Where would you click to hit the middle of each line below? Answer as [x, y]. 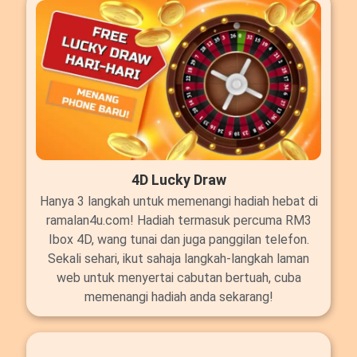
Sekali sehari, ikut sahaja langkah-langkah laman [178, 259]
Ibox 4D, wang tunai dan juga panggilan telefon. [178, 240]
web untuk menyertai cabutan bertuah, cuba [178, 278]
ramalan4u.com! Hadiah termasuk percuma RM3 [178, 221]
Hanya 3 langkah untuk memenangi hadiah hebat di [178, 202]
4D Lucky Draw [178, 180]
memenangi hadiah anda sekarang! [178, 297]
